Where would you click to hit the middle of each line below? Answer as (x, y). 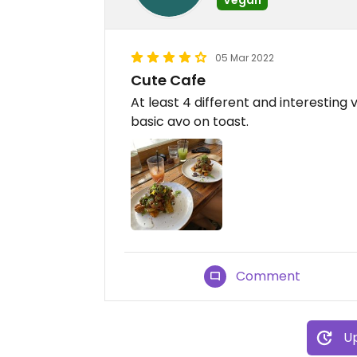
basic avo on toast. (190, 122)
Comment (269, 277)
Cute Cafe (168, 80)
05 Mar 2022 (245, 58)
